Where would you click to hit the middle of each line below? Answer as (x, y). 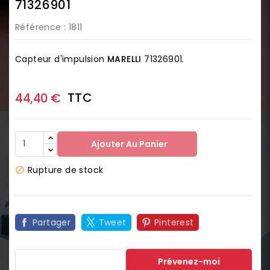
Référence (38, 27)
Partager (52, 222)
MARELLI (124, 59)
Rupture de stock (66, 170)
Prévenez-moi (189, 261)
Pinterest (174, 222)
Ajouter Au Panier (130, 144)
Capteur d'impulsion (61, 59)
